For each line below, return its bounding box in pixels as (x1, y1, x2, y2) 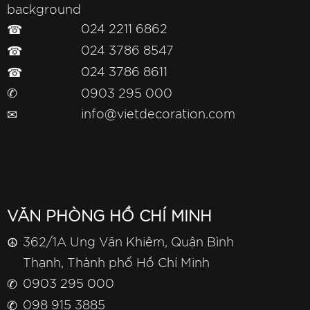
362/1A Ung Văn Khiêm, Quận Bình (23, 237, 234, 249)
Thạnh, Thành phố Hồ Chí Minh (23, 257, 210, 270)
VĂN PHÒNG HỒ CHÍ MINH (7, 210, 212, 224)
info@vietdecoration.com (81, 109, 235, 121)
